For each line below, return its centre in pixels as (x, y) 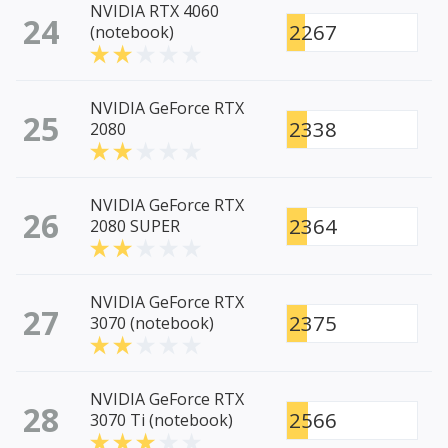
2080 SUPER (135, 226)
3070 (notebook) (152, 323)
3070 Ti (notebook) (161, 420)
